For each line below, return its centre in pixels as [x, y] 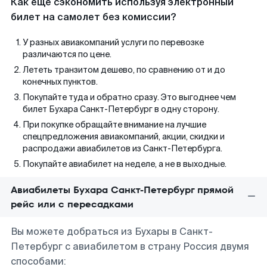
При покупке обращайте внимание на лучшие [114, 125]
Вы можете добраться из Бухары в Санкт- [112, 232]
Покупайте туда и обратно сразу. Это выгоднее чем [129, 97]
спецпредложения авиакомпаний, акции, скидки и [124, 136]
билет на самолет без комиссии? [93, 17]
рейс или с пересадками [72, 204]
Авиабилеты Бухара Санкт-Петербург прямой [122, 190]
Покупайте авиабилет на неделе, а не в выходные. [125, 164]
